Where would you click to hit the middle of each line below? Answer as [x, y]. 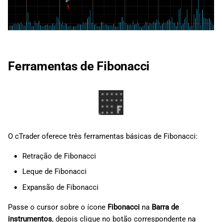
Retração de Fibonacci [59, 156]
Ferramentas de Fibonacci [80, 66]
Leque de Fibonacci [54, 172]
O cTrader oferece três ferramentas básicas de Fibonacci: [103, 136]
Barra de [165, 207]
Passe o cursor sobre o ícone [58, 207]
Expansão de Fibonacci [60, 187]
